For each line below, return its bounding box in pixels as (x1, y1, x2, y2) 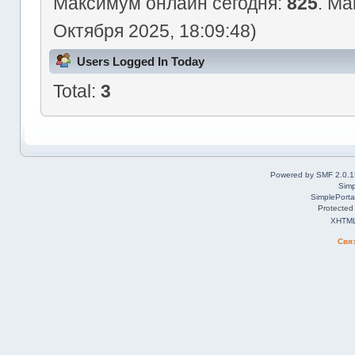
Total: (52, 81, 101, 102)
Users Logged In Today (76, 55, 204, 69)
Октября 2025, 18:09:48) (52, 21, 257, 42)
